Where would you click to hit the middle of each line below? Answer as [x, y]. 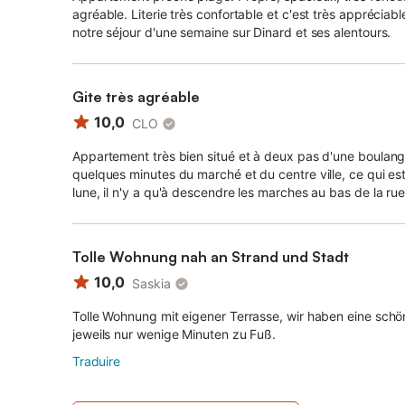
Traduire [96, 361]
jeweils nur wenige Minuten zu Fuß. [174, 334]
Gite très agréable [136, 97]
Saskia [151, 283]
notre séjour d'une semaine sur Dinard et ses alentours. [232, 32]
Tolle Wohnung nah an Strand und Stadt [211, 257]
